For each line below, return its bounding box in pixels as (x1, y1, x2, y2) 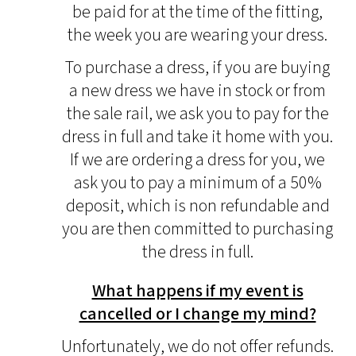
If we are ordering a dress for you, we (70, 148, 325, 172)
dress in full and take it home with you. (62, 125, 333, 149)
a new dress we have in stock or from (69, 79, 326, 103)
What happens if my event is (91, 279, 304, 303)
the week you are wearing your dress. (68, 23, 327, 47)
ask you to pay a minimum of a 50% (73, 171, 322, 195)
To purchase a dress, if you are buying (65, 56, 330, 79)
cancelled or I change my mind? (79, 302, 316, 326)
